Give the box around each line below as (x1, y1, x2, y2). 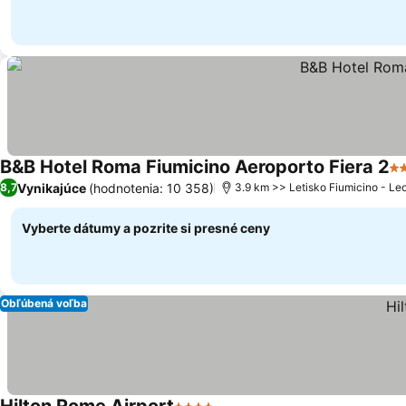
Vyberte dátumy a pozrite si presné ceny (22, 220, 270, 236)
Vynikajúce (17, 179, 86, 196)
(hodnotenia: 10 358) (89, 179, 214, 196)
